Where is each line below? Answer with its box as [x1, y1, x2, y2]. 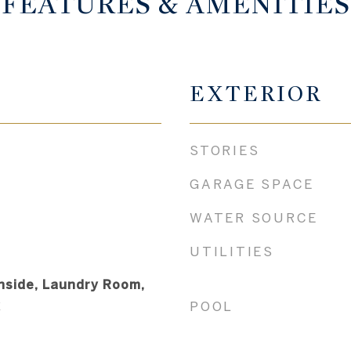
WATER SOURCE [190, 209, 318, 225]
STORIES [190, 142, 260, 157]
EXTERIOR [190, 80, 322, 107]
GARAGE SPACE [190, 175, 314, 191]
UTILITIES [190, 243, 274, 259]
